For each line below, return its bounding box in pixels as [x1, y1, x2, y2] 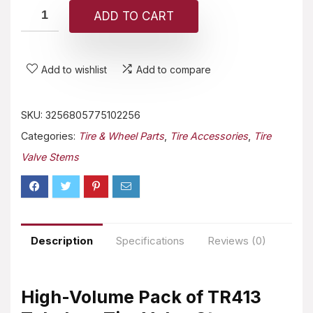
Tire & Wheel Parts [78, 129, 164, 142]
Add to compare [136, 63, 211, 75]
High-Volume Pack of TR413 [21, 286, 261, 307]
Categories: [21, 129, 78, 142]
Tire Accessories [170, 129, 248, 142]
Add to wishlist [41, 63, 107, 75]
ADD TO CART [94, 8, 174, 23]
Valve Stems [21, 150, 79, 163]
